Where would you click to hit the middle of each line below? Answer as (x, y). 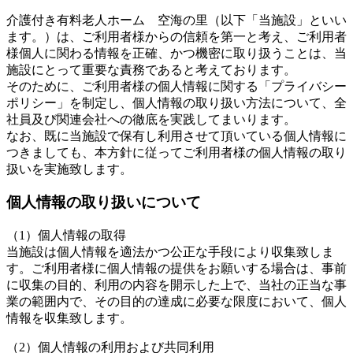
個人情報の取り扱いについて (104, 203)
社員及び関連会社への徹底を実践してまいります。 (151, 119)
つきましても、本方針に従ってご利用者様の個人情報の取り (176, 152)
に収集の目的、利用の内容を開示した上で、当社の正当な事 (176, 285)
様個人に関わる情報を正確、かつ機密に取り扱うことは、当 (176, 53)
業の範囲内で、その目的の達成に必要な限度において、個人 (176, 302)
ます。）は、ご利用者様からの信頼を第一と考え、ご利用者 (176, 36)
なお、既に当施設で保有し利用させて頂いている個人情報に (176, 136)
